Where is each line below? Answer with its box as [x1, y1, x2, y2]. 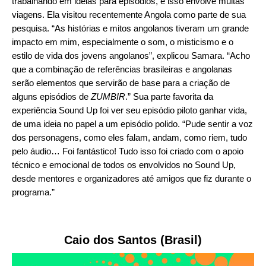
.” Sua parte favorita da [125, 91, 213, 102]
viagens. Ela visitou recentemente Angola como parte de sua [12, 9, 246, 20]
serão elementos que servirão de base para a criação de [12, 77, 230, 88]
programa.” [12, 186, 55, 197]
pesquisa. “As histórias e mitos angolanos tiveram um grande [12, 23, 249, 33]
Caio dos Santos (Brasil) [64, 233, 202, 246]
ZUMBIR [91, 91, 125, 102]
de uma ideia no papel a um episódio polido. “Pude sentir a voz [12, 118, 253, 129]
